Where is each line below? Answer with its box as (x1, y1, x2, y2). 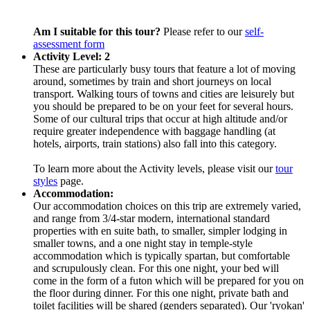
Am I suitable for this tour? (33, 25, 161, 37)
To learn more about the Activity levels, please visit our (33, 162, 275, 174)
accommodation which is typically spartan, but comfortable (33, 249, 290, 262)
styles (33, 174, 57, 187)
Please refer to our (161, 25, 245, 37)
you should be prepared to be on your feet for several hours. (33, 100, 293, 112)
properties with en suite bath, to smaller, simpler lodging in (33, 224, 287, 237)
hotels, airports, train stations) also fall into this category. (33, 137, 277, 149)
